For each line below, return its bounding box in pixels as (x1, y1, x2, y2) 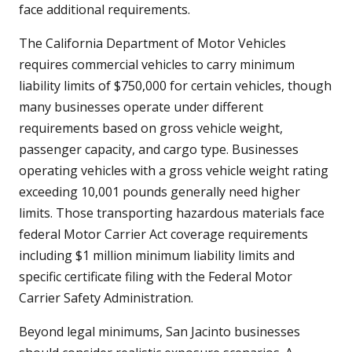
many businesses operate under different (19, 98, 263, 116)
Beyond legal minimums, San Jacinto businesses (19, 323, 300, 341)
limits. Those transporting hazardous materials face (19, 204, 324, 222)
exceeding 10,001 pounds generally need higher (19, 183, 300, 201)
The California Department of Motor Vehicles (19, 35, 286, 53)
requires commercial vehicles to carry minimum (19, 56, 295, 74)
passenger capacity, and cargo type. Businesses (19, 141, 299, 159)
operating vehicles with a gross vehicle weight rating (19, 162, 328, 180)
